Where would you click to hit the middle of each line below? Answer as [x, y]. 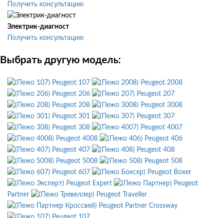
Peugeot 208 [71, 105]
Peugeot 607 [71, 172]
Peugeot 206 [71, 94]
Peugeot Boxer [169, 172]
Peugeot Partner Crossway [138, 206]
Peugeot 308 [71, 127]
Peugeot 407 [71, 150]
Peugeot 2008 [162, 82]
